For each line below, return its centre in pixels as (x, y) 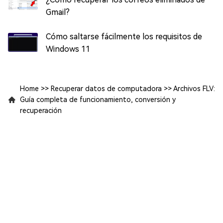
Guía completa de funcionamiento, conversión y (98, 99)
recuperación (41, 110)
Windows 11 (68, 49)
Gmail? (58, 12)
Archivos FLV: (194, 88)
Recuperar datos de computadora (106, 88)
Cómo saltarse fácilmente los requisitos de (124, 36)
